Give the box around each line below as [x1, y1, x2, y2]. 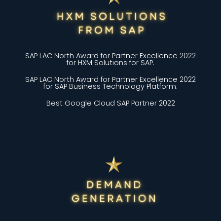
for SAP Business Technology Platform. [43, 81, 178, 91]
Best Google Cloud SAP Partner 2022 [46, 98, 175, 108]
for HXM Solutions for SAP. [67, 57, 154, 68]
